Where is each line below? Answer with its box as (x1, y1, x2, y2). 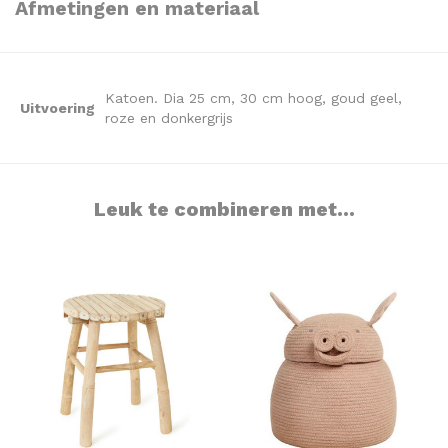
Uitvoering (20, 100, 95, 117)
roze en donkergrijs (105, 110, 233, 127)
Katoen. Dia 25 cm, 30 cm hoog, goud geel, (105, 90, 402, 107)
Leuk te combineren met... (93, 198, 355, 222)
